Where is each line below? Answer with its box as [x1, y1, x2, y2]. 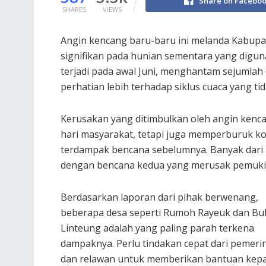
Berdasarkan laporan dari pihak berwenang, [61, 190, 258, 204]
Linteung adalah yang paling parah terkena [61, 221, 254, 235]
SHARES [62, 4, 86, 14]
